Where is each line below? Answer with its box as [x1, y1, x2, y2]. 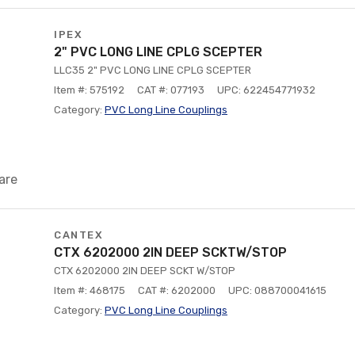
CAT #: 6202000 [138, 284, 216, 296]
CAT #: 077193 [137, 84, 204, 96]
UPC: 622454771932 [217, 84, 315, 96]
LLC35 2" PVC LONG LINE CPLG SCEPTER [54, 64, 251, 76]
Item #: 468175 [54, 284, 125, 296]
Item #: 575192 [54, 84, 124, 96]
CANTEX [54, 229, 103, 241]
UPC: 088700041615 [228, 284, 326, 296]
